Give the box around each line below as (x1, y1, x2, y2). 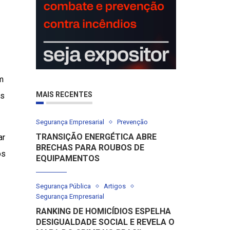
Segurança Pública (36, 182, 91, 190)
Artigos (104, 182, 126, 190)
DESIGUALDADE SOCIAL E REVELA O (36, 217, 175, 227)
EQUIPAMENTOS (36, 154, 100, 164)
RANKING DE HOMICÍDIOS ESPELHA (36, 206, 171, 217)
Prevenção (117, 118, 148, 126)
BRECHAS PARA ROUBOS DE (36, 143, 145, 153)
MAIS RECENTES (36, 90, 93, 99)
